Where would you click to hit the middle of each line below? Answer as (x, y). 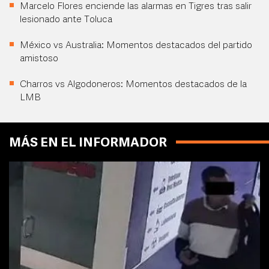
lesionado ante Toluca (66, 20)
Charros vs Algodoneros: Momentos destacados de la (133, 85)
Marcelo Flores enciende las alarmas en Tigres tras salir (136, 7)
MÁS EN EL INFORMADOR (88, 144)
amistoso (39, 59)
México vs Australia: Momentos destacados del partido (136, 46)
